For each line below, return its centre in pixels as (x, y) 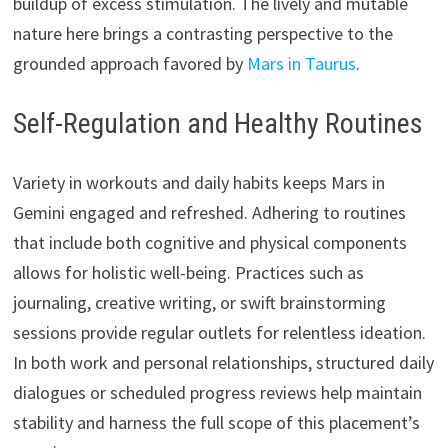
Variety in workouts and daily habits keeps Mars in (198, 182)
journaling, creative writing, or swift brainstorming (199, 302)
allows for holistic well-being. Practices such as (188, 272)
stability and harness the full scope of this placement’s (216, 422)
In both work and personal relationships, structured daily (223, 362)
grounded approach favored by (129, 63)
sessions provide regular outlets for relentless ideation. (219, 332)
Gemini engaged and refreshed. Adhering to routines (209, 212)
